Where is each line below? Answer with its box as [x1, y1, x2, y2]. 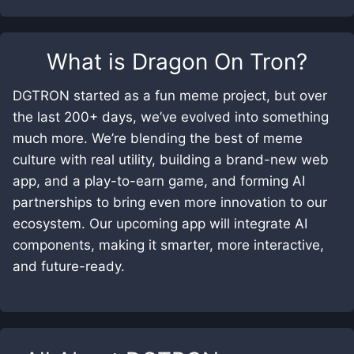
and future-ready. [13, 258, 125, 274]
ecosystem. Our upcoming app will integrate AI [13, 216, 307, 232]
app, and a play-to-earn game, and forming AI [13, 173, 305, 189]
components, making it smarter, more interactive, [13, 237, 324, 253]
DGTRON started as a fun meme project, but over [13, 88, 327, 104]
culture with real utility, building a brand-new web [13, 152, 329, 168]
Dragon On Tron [132, 48, 296, 75]
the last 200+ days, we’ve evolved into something [13, 109, 329, 125]
